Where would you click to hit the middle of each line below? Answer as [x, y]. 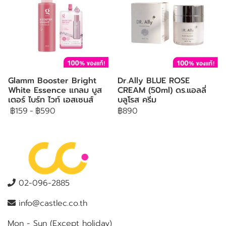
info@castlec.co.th [51, 203]
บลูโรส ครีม [137, 100]
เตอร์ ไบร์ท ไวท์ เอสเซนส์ [51, 100]
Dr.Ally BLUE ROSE [154, 81]
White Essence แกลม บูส [55, 90]
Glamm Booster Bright [52, 81]
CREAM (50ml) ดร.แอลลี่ [162, 90]
